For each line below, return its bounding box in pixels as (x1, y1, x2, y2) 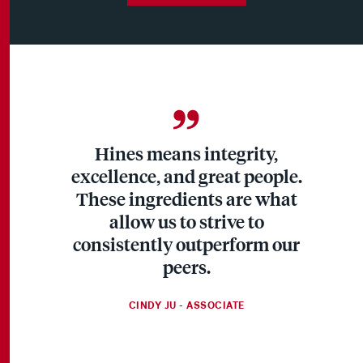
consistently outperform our (73, 233, 300, 256)
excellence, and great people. (70, 164, 302, 188)
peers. (162, 255, 211, 279)
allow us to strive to (109, 210, 264, 233)
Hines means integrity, (95, 142, 278, 165)
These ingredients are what (75, 187, 297, 211)
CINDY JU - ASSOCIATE (128, 299, 245, 313)
